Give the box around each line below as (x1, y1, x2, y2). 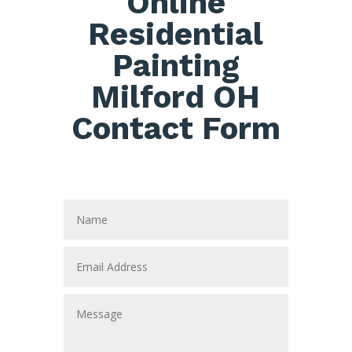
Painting (112, 47, 240, 85)
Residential (88, 16, 264, 53)
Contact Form (71, 110, 280, 148)
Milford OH (91, 79, 261, 116)
